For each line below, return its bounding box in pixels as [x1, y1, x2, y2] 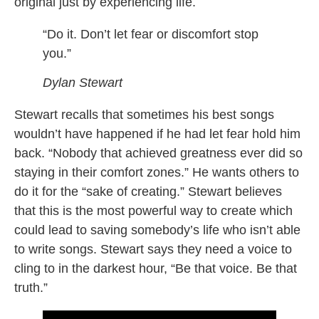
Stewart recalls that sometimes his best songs [14, 108, 274, 122]
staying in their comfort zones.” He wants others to [14, 165, 299, 179]
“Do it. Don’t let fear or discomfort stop [43, 26, 258, 41]
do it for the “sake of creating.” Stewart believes [14, 184, 282, 199]
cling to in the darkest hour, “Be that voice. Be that [14, 261, 297, 276]
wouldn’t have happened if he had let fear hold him [14, 127, 300, 141]
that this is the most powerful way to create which [14, 204, 293, 218]
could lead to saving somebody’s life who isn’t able [14, 223, 300, 237]
